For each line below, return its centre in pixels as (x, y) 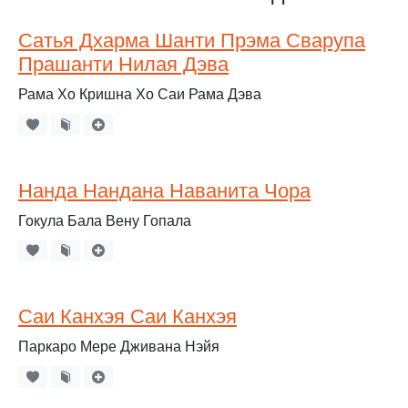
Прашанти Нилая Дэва (123, 64)
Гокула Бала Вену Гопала (105, 220)
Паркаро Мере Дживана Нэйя (119, 347)
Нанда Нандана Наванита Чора (164, 190)
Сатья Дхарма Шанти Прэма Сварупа (192, 40)
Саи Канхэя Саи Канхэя (127, 317)
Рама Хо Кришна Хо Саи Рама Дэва (140, 94)
